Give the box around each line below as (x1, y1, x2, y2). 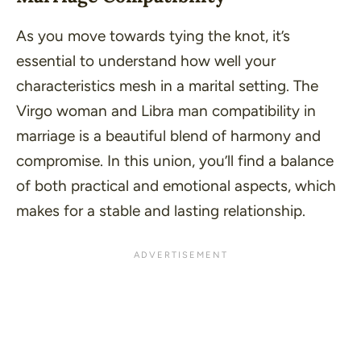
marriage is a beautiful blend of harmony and (16, 126, 321, 145)
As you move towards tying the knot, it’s (16, 26, 290, 45)
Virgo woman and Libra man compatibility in (16, 101, 316, 120)
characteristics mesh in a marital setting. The (16, 76, 318, 95)
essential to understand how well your (16, 51, 276, 70)
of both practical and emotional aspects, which (16, 176, 336, 195)
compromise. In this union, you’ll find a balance (16, 151, 334, 170)
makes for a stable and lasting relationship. (16, 201, 305, 220)
